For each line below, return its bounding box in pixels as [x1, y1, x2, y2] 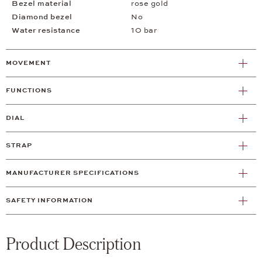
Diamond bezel [12, 12, 73, 22]
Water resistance [12, 26, 80, 36]
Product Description [6, 233, 141, 254]
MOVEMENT [6, 59, 51, 67]
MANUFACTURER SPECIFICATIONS [6, 169, 139, 177]
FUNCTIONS [6, 87, 52, 95]
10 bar [131, 26, 157, 36]
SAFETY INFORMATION [6, 196, 93, 205]
